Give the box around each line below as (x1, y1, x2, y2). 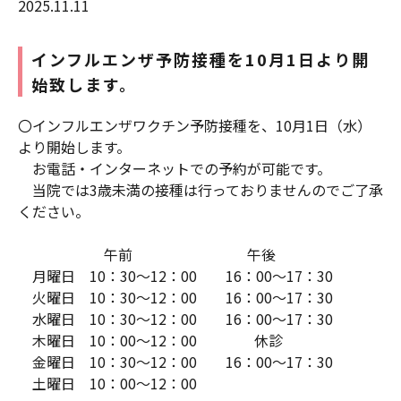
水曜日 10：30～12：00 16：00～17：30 (18, 307, 333, 329)
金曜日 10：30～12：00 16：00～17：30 (18, 350, 333, 372)
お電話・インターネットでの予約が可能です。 (18, 157, 331, 179)
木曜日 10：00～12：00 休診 (18, 328, 283, 351)
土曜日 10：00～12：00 (18, 371, 226, 394)
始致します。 (31, 72, 137, 96)
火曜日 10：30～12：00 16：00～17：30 (18, 286, 333, 308)
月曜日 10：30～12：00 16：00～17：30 (18, 264, 333, 286)
